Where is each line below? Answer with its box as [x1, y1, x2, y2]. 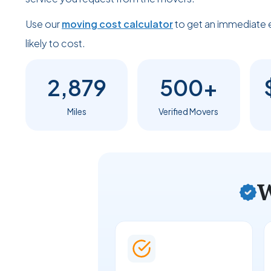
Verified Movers [158, 106, 219, 117]
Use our [25, 18, 62, 31]
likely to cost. [25, 37, 85, 50]
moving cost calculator [62, 18, 173, 31]
